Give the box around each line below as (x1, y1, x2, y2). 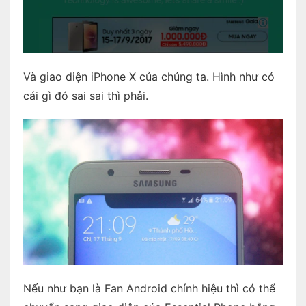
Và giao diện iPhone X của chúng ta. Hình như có (23, 69, 275, 83)
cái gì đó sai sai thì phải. (23, 88, 148, 102)
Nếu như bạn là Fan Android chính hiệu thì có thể (23, 281, 275, 295)
